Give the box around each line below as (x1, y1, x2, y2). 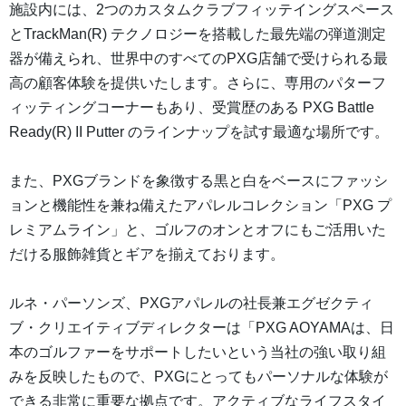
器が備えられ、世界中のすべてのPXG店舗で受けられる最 (9, 51, 388, 67)
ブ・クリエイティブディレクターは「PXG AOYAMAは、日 (9, 320, 394, 336)
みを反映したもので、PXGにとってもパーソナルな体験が (9, 369, 388, 385)
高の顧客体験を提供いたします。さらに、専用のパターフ (9, 75, 386, 92)
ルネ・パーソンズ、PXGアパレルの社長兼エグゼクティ (9, 295, 373, 312)
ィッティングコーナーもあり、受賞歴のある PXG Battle (9, 100, 374, 116)
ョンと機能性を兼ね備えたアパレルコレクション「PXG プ (9, 198, 391, 214)
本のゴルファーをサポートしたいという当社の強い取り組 (9, 344, 386, 361)
